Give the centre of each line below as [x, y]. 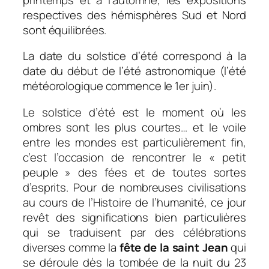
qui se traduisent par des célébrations [134, 232]
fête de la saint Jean [175, 247]
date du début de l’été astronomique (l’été [134, 71]
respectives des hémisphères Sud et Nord [134, 15]
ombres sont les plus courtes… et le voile [134, 127]
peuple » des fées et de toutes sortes [134, 172]
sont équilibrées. [65, 30]
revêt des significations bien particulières [134, 217]
